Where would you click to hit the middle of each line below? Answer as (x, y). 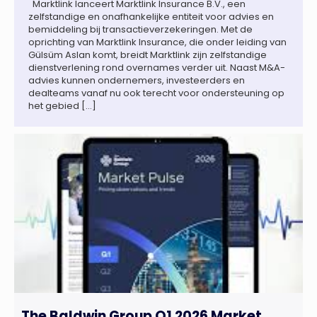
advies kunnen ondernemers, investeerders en (137, 81)
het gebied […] (62, 106)
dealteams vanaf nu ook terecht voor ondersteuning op (156, 93)
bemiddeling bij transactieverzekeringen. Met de (140, 30)
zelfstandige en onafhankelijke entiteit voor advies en (151, 17)
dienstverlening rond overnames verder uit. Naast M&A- (157, 68)
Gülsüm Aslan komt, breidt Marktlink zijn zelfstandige (148, 55)
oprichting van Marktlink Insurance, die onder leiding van (157, 42)
